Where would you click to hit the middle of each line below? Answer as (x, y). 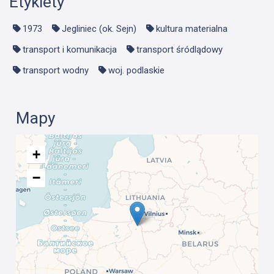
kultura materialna (192, 29)
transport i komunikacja (70, 50)
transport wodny (56, 71)
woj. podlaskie (136, 71)
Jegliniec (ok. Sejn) (99, 29)
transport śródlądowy (180, 50)
